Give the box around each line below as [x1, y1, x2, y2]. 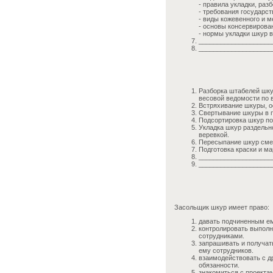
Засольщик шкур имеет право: [174, 204, 269, 211]
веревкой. [199, 131, 229, 138]
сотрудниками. [199, 232, 244, 239]
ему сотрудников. [199, 247, 253, 254]
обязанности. [199, 261, 239, 269]
